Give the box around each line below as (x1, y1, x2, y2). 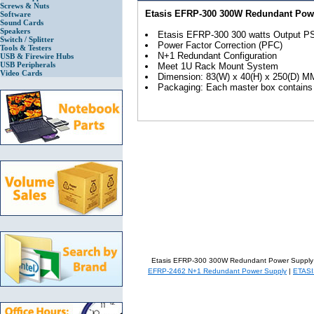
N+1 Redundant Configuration (158, 50, 277, 62)
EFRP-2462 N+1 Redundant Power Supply (148, 267, 287, 275)
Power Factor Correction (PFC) (158, 40, 282, 51)
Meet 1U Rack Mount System (158, 61, 278, 72)
